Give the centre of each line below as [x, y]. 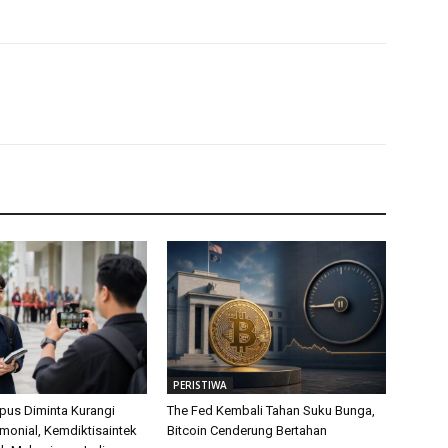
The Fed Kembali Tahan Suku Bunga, [271, 410]
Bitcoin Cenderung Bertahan [247, 430]
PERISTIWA [200, 384]
